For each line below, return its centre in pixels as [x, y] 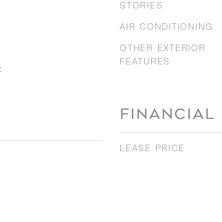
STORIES [142, 7]
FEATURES [145, 63]
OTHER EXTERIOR [163, 49]
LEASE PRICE [153, 149]
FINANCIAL [168, 114]
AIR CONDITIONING [167, 28]
